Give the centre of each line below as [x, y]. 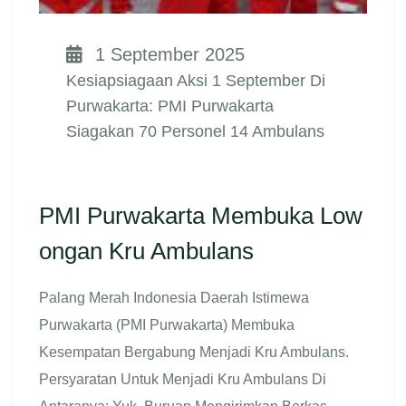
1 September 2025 [167, 54]
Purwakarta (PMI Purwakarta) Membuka [167, 324]
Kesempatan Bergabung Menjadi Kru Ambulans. [194, 352]
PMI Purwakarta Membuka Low [201, 215]
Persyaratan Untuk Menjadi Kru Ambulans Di [183, 379]
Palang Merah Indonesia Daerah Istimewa [174, 297]
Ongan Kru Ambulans [146, 251]
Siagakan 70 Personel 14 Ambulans [195, 131]
